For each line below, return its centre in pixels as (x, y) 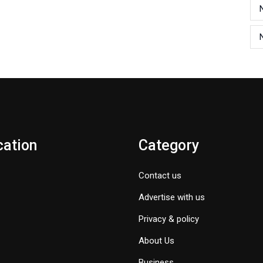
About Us (156, 241)
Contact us (160, 176)
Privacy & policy (169, 219)
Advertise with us (172, 197)
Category (169, 145)
